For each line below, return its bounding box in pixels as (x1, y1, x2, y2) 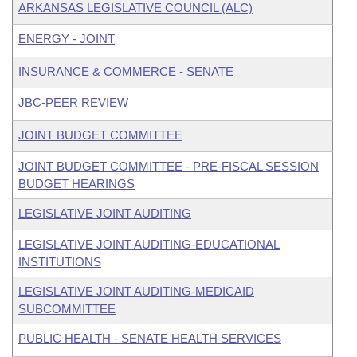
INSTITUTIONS (18, 255, 101, 269)
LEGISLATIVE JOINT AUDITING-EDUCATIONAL (18, 237, 280, 251)
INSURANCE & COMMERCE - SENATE (18, 65, 233, 78)
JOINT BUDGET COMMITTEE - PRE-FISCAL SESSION (18, 159, 319, 173)
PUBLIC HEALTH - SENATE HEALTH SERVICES (18, 331, 281, 345)
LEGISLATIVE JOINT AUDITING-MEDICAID (18, 284, 254, 298)
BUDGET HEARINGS (18, 177, 135, 190)
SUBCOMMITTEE (18, 302, 116, 316)
